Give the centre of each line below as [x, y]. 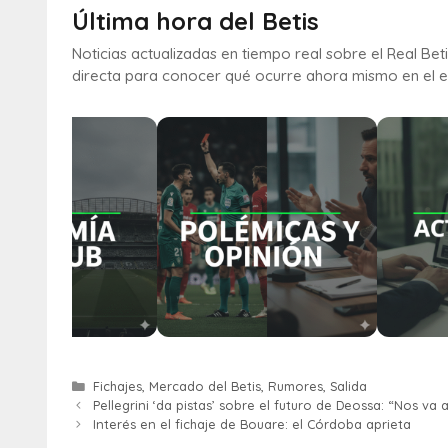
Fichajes [117, 385]
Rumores [295, 385]
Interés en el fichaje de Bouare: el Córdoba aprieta [251, 423]
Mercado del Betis [204, 385]
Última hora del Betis [195, 20]
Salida [348, 385]
